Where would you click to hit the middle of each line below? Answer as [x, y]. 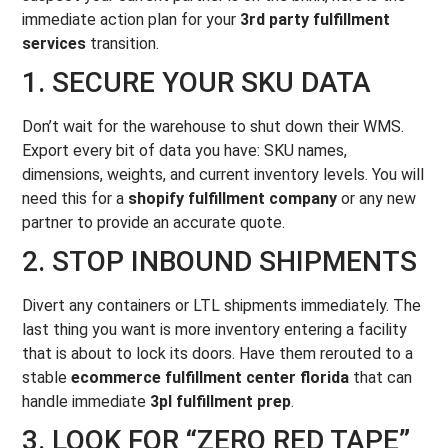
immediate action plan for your [131, 19]
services [54, 43]
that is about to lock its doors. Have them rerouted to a [218, 353]
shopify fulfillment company [233, 198]
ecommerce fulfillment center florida [210, 377]
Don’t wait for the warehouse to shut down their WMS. [213, 126]
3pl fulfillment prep [221, 401]
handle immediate [86, 401]
